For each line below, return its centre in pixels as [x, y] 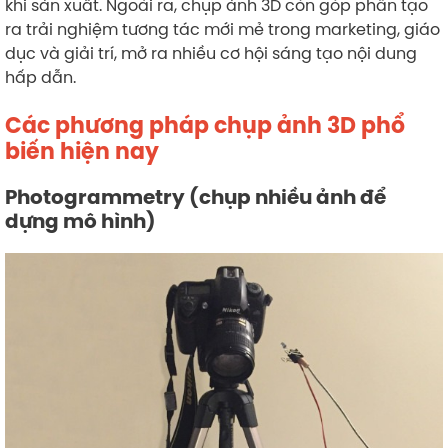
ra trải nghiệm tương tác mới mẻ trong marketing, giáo [222, 28]
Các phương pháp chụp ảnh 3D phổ [205, 125]
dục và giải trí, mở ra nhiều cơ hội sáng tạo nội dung [211, 52]
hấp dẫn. [40, 76]
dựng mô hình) [80, 220]
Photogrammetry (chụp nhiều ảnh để [195, 196]
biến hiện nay [82, 151]
